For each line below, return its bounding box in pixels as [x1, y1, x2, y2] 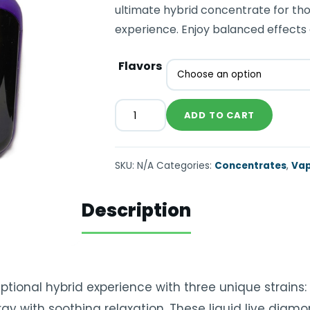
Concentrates [214, 159, 286, 172]
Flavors [118, 58, 163, 74]
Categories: [156, 159, 215, 172]
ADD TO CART [183, 108, 255, 122]
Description [82, 198, 192, 223]
